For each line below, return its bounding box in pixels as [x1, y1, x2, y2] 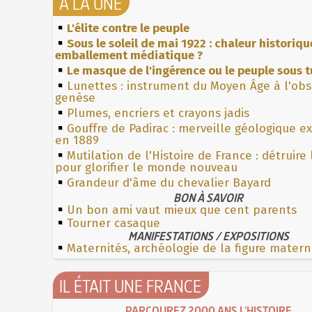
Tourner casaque [67, 215, 161, 231]
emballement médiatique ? [55, 47, 203, 63]
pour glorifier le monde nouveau [55, 159, 238, 175]
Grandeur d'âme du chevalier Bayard [67, 175, 272, 190]
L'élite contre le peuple [67, 20, 190, 36]
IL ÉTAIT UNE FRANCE [59, 274, 202, 298]
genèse [55, 90, 96, 105]
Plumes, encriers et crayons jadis [67, 105, 250, 120]
